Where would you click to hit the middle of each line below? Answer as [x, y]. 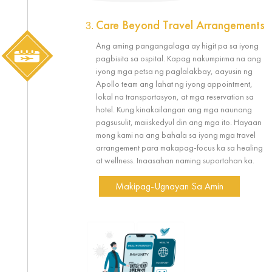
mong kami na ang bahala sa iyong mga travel [176, 134]
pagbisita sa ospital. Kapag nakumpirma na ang [178, 58]
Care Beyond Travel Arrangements [180, 26]
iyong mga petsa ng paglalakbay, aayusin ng [174, 71]
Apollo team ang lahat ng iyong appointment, [174, 83]
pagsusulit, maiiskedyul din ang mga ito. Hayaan [179, 122]
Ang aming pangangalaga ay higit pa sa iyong [177, 45]
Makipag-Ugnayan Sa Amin [169, 186]
